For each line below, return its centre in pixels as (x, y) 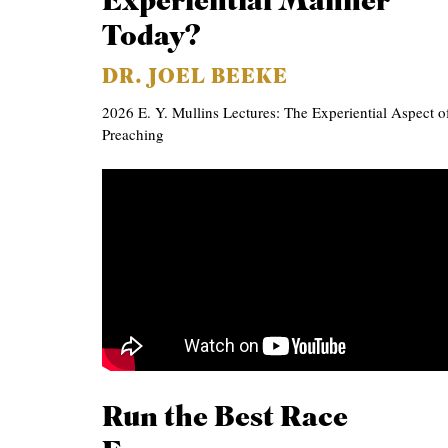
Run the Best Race (225, 418)
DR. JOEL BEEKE (195, 77)
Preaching (133, 133)
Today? (152, 37)
